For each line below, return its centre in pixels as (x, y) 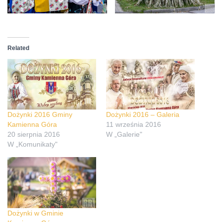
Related (18, 48)
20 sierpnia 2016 (34, 135)
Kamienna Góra (32, 125)
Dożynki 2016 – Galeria (143, 115)
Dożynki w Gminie (35, 213)
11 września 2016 (134, 125)
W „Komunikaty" (32, 144)
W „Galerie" (124, 135)
